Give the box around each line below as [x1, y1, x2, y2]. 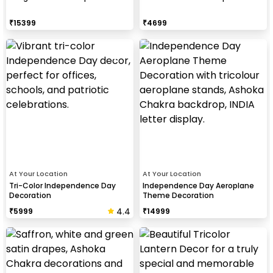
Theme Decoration [143, 190, 214, 200]
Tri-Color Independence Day [9, 180, 116, 191]
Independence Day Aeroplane [143, 180, 254, 191]
